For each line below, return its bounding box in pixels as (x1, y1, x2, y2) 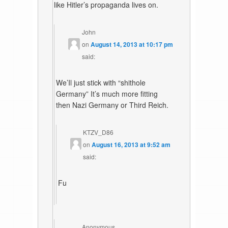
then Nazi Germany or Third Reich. (56, 100, 169, 110)
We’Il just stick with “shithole (56, 77, 146, 88)
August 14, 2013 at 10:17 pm (90, 40, 173, 49)
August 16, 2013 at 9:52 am (92, 139, 171, 149)
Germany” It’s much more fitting (56, 89, 158, 99)
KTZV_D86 (83, 127, 114, 136)
